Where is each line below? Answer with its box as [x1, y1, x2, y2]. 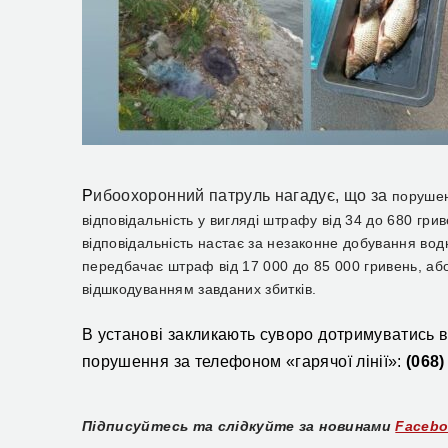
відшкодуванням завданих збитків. [82, 281, 317, 297]
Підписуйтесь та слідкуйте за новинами [82, 418, 391, 434]
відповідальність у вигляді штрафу [82, 212, 322, 228]
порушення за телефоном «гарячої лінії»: [82, 353, 407, 370]
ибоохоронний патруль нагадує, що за [93, 187, 388, 204]
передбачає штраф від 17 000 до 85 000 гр [82, 258, 379, 274]
